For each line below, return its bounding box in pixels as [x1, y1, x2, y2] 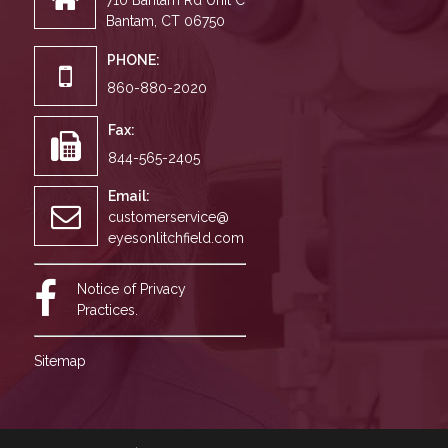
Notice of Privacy [76, 281, 186, 297]
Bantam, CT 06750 [105, 13, 225, 29]
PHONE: [106, 52, 160, 68]
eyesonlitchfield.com [107, 230, 244, 246]
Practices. [76, 302, 138, 318]
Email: [107, 188, 150, 204]
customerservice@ [107, 209, 229, 225]
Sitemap [33, 353, 86, 369]
